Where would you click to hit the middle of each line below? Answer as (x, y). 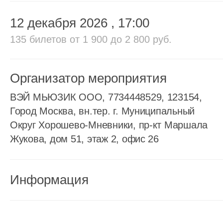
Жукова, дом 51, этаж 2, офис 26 (84, 139)
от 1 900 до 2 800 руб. (121, 39)
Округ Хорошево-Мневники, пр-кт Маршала (109, 125)
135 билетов (40, 39)
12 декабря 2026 (60, 23)
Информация (49, 180)
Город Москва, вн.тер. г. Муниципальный (103, 111)
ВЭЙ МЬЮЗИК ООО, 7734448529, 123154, (106, 97)
